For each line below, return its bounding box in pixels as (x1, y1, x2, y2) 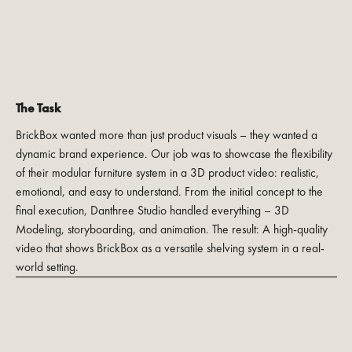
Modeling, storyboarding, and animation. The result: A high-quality (15, 222, 328, 238)
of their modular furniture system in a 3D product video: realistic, (15, 165, 319, 181)
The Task (15, 100, 60, 117)
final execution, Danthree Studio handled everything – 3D (15, 203, 289, 219)
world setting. (15, 259, 79, 276)
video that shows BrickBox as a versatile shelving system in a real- (15, 240, 324, 257)
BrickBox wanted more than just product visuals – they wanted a (15, 127, 317, 144)
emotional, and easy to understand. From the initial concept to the (15, 184, 323, 200)
